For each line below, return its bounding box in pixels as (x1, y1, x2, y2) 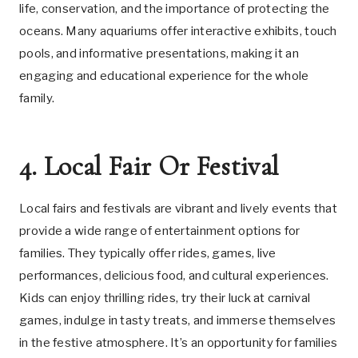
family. (19, 91, 55, 105)
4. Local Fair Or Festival (19, 150, 280, 183)
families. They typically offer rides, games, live (19, 246, 276, 261)
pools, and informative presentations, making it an (19, 46, 299, 61)
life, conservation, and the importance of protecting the (19, 2, 330, 16)
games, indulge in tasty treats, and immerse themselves (19, 313, 336, 328)
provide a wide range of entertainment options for (19, 224, 300, 238)
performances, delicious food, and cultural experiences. (19, 268, 329, 283)
